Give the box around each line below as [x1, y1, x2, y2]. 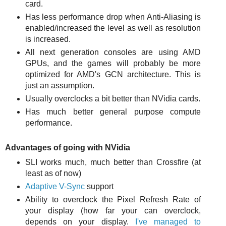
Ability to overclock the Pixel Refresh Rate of [25, 195, 201, 204]
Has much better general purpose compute [25, 107, 201, 117]
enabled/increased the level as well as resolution [25, 24, 201, 33]
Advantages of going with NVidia [5, 143, 130, 152]
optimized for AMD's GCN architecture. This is [25, 70, 201, 79]
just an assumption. [25, 81, 94, 90]
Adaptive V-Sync [25, 182, 85, 191]
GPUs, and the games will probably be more [25, 59, 201, 68]
